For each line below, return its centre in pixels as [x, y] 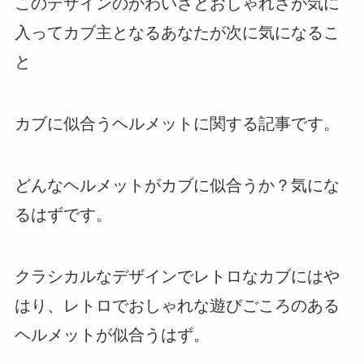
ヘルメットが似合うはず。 [112, 334]
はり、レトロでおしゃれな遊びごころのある [177, 305]
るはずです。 [63, 214]
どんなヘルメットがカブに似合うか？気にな [177, 185]
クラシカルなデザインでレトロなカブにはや [177, 276]
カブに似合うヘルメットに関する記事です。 [177, 123]
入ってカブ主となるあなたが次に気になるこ [177, 32]
